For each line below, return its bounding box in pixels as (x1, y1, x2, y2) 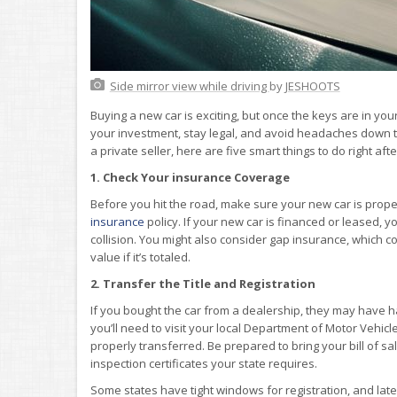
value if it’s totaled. (90, 248, 191, 265)
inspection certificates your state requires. (90, 354, 317, 371)
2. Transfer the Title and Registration (90, 275, 315, 292)
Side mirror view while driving (109, 77, 269, 94)
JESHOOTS (284, 77, 340, 94)
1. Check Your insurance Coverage (90, 168, 290, 185)
